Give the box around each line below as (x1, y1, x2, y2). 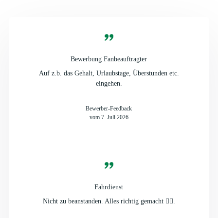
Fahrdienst (94, 183, 124, 191)
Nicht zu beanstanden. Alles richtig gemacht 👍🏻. (42, 197, 175, 205)
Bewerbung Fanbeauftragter (71, 55, 147, 63)
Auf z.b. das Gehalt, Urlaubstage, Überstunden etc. (38, 69, 179, 77)
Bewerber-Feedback (86, 105, 132, 112)
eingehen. (95, 79, 122, 87)
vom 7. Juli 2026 (89, 113, 128, 121)
